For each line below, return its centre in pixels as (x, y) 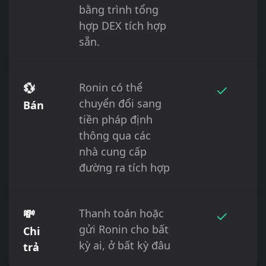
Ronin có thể (111, 87)
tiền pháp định (116, 119)
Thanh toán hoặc (121, 213)
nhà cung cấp (113, 151)
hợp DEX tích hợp (123, 25)
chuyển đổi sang (120, 103)
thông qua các (115, 135)
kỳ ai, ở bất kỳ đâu (125, 245)
